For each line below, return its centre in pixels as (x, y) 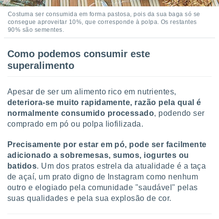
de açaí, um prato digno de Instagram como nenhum (103, 177)
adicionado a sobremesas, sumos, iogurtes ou (98, 155)
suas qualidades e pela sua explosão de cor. (89, 198)
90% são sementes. (36, 30)
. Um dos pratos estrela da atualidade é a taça (121, 166)
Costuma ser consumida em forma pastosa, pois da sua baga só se (104, 14)
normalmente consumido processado (81, 113)
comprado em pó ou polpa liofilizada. (76, 124)
